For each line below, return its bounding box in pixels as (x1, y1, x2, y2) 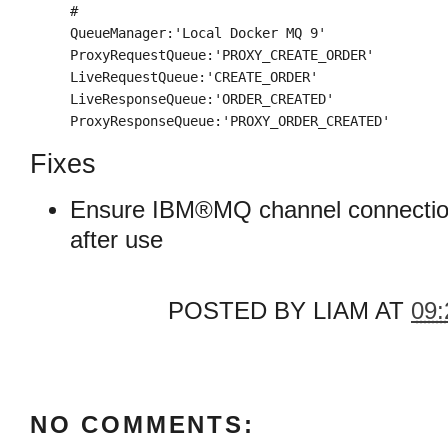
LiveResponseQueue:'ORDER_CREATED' (70, 91, 334, 108)
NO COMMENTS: (30, 412, 255, 439)
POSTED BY (168, 298, 313, 325)
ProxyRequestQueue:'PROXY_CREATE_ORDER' (70, 47, 374, 64)
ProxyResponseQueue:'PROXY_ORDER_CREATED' (70, 113, 390, 130)
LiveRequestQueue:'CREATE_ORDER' (70, 69, 318, 86)
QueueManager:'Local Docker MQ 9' (70, 25, 326, 42)
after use (70, 226, 163, 253)
